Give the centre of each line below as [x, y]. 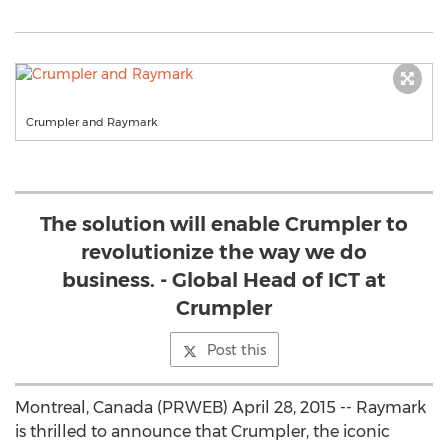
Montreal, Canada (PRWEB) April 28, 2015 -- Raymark [220, 407]
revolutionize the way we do [224, 252]
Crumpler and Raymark [92, 122]
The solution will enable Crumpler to [224, 224]
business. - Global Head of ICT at [224, 280]
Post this [236, 350]
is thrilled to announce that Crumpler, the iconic [202, 431]
